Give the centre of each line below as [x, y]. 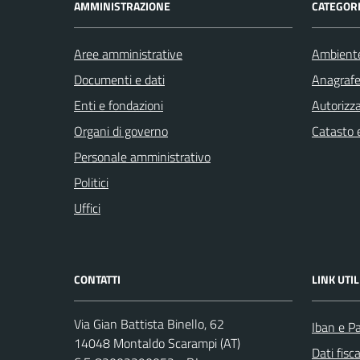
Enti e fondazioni [119, 105]
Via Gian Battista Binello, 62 [149, 324]
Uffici [87, 208]
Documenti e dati [119, 80]
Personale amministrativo [142, 157]
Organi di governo [121, 131]
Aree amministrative [128, 54]
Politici [91, 182]
